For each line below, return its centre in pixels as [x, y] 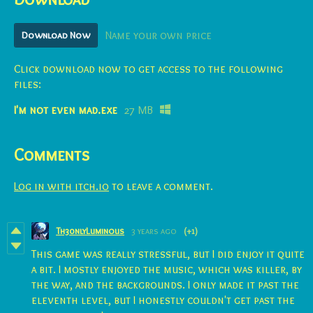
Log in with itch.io [61, 186]
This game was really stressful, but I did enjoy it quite [168, 254]
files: [28, 84]
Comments [52, 154]
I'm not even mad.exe [66, 110]
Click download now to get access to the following [148, 68]
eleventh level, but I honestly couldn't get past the [163, 300]
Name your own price [158, 35]
